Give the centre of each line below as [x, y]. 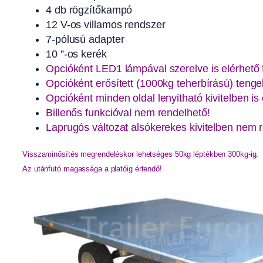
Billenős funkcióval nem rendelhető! [128, 112]
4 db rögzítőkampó [89, 10]
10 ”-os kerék [76, 54]
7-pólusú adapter [85, 39]
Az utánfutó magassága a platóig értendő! [92, 168]
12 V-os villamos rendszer [106, 24]
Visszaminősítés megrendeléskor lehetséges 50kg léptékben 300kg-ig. [142, 154]
